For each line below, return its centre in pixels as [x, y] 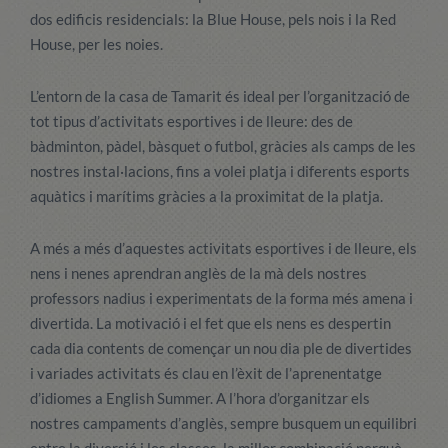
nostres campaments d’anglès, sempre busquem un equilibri [223, 423]
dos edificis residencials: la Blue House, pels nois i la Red [213, 19]
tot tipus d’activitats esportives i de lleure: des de [191, 121]
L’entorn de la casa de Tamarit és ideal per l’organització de [220, 96]
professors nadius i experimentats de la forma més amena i [221, 298]
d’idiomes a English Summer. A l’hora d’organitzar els [200, 398]
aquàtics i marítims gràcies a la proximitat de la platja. [206, 196]
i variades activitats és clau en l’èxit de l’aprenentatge [206, 373]
